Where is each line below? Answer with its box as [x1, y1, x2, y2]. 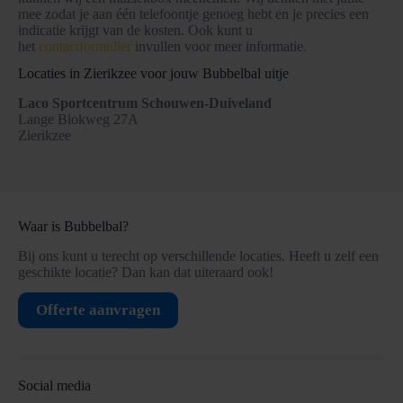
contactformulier [39, 38, 131, 54]
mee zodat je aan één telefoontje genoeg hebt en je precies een [18, 5, 369, 22]
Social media [18, 377, 91, 393]
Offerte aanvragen [36, 300, 160, 318]
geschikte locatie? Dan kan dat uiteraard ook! [18, 264, 273, 281]
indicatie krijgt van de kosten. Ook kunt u [18, 22, 253, 38]
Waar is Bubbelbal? [18, 219, 129, 235]
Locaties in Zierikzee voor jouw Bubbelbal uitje [18, 66, 289, 82]
